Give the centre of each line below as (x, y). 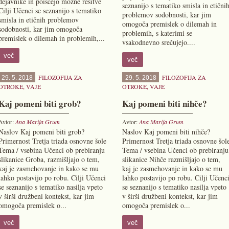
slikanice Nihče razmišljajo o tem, (171, 159)
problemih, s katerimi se (157, 33)
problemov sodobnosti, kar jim (166, 15)
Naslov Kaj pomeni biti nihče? (166, 132)
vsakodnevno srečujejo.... (158, 42)
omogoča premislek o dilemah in (169, 24)
